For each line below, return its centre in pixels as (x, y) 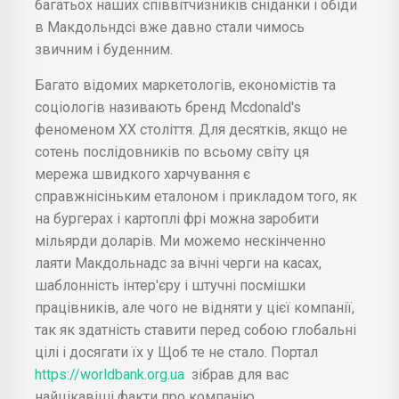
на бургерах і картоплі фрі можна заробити (177, 218)
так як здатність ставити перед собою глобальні (195, 330)
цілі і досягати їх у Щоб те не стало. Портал (178, 352)
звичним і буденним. (104, 49)
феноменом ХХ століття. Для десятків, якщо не (191, 129)
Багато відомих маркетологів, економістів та (185, 85)
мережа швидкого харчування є (142, 174)
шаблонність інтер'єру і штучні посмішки (170, 285)
